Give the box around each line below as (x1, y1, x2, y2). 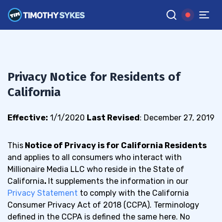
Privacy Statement (7, 188, 78, 198)
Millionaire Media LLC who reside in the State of (7, 165, 184, 174)
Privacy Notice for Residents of (7, 70, 180, 84)
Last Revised (87, 113, 140, 122)
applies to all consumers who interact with (24, 153, 182, 162)
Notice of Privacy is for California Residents (23, 141, 207, 150)
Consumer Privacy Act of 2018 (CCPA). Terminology (7, 200, 199, 210)
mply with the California (99, 188, 189, 198)
